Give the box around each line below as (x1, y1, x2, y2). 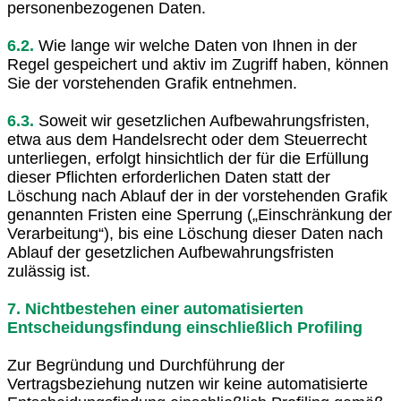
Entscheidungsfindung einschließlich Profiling (7, 318, 363, 337)
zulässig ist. (7, 261, 90, 280)
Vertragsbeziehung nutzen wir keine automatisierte (7, 374, 368, 393)
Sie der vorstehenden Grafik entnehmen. (7, 73, 297, 92)
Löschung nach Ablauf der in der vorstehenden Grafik (7, 186, 388, 205)
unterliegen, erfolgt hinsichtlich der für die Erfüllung (7, 149, 369, 167)
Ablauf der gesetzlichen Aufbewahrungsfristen (7, 243, 334, 261)
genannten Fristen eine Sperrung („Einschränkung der (7, 205, 392, 224)
